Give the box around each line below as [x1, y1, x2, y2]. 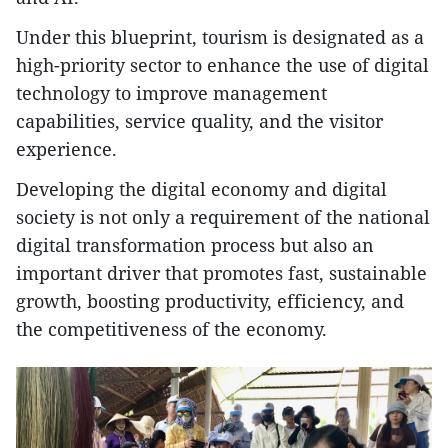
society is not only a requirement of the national [16, 205, 430, 230]
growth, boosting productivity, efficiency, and [16, 289, 404, 314]
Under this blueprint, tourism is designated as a [16, 25, 424, 50]
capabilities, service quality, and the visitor [16, 109, 383, 134]
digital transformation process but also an [16, 233, 374, 258]
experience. [16, 137, 117, 162]
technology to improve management [16, 81, 327, 106]
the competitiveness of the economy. [16, 317, 327, 342]
